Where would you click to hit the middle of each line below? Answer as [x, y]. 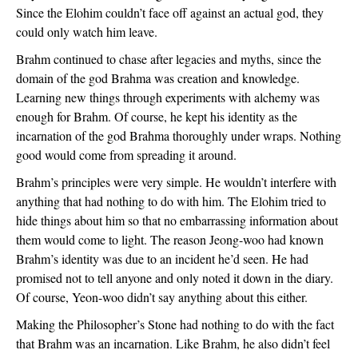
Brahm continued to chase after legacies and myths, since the [169, 59]
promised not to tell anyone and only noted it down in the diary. [175, 278]
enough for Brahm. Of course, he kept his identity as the [157, 116]
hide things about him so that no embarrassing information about [177, 220]
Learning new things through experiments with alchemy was [168, 97]
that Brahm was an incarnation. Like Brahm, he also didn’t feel [173, 343]
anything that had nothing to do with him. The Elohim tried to [171, 201]
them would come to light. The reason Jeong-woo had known [170, 239]
